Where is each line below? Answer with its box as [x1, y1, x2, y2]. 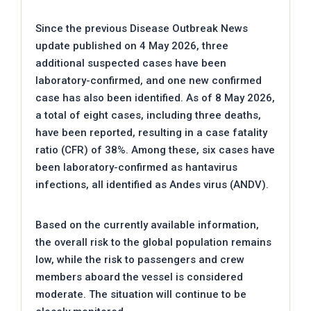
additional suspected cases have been [35, 56, 226, 69]
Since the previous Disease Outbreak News [35, 22, 248, 35]
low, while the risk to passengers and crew [35, 253, 244, 266]
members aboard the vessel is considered [35, 270, 243, 283]
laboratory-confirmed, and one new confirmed [35, 74, 262, 87]
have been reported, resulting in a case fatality [35, 126, 267, 139]
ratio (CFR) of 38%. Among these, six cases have [35, 143, 275, 156]
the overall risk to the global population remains [35, 235, 271, 249]
